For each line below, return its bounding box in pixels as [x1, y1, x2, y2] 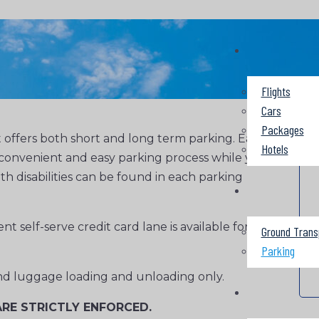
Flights [261, 83, 291, 99]
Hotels [261, 141, 288, 157]
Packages [261, 122, 304, 137]
